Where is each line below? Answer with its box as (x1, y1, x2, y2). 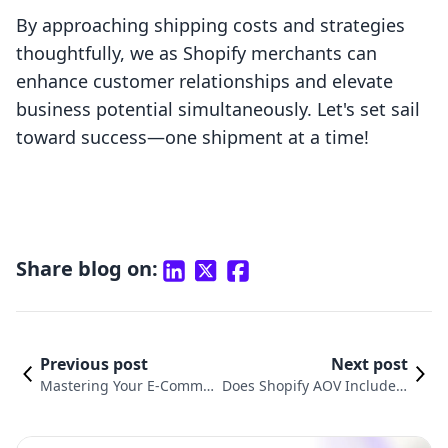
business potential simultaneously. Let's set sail (16, 97, 420, 122)
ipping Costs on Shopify (40, 416, 199, 436)
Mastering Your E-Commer (40, 376, 217, 396)
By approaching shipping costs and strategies (16, 13, 405, 38)
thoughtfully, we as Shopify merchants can (16, 41, 377, 66)
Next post (331, 353, 408, 376)
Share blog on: (16, 255, 158, 283)
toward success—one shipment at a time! (16, 125, 369, 150)
